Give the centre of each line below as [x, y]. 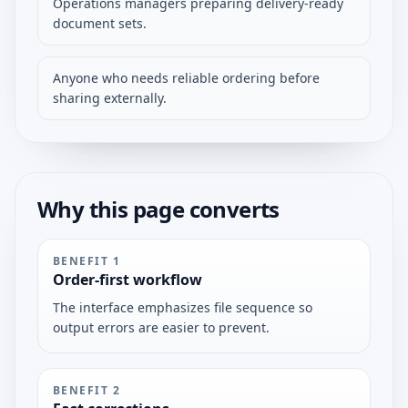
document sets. [100, 23]
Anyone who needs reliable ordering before [186, 78]
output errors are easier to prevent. [161, 327]
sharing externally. [110, 98]
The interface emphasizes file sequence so [183, 307]
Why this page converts [158, 209]
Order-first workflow [127, 280]
